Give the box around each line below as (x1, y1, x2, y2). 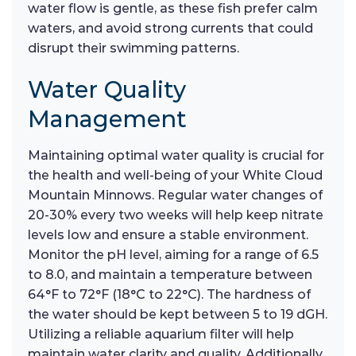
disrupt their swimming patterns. (28, 41, 239, 56)
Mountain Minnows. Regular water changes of (28, 187, 323, 203)
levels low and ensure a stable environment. (28, 226, 308, 242)
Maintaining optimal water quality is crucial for (28, 147, 324, 163)
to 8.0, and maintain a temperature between (28, 266, 312, 282)
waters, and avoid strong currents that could (28, 21, 313, 37)
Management (28, 104, 187, 133)
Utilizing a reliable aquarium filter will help (28, 326, 294, 342)
